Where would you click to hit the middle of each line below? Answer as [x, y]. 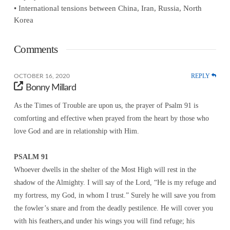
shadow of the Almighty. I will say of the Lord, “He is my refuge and [115, 182]
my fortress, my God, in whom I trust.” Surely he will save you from [114, 195]
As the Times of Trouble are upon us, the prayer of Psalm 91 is [106, 105]
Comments [36, 50]
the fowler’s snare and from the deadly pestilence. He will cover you [113, 208]
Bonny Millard [51, 88]
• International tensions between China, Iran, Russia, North [108, 8]
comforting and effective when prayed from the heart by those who [111, 118]
